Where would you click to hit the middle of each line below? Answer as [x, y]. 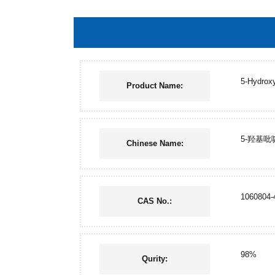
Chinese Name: [155, 143]
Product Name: [155, 86]
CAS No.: [155, 201]
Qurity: [155, 259]
